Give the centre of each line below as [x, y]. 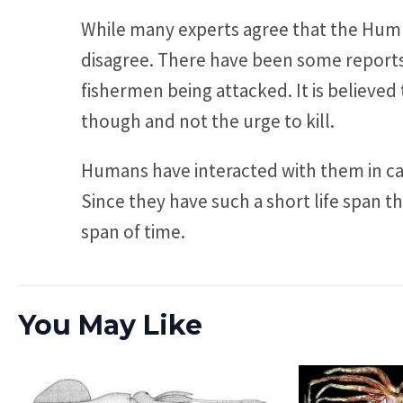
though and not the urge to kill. [208, 121]
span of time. [133, 231]
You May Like [110, 325]
